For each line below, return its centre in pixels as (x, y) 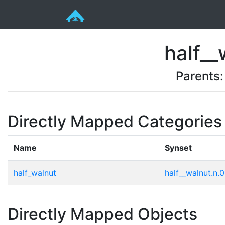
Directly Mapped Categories (115, 121)
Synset (178, 147)
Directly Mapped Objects (102, 214)
